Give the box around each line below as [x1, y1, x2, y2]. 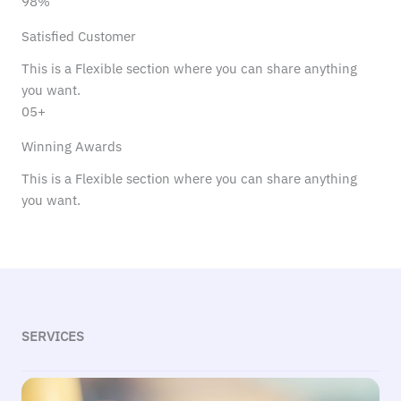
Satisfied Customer [21, 28, 136, 45]
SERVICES [21, 328, 84, 345]
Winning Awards [21, 138, 122, 155]
